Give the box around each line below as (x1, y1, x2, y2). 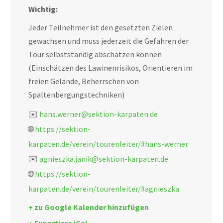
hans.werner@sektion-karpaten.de (39, 109, 158, 119)
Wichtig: (28, 4, 58, 14)
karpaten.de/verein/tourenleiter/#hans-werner (28, 139, 189, 149)
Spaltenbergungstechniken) (28, 90, 125, 100)
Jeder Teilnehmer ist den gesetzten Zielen (28, 22, 173, 32)
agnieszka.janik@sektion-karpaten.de (39, 154, 169, 164)
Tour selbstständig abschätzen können (28, 49, 162, 59)
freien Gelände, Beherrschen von (28, 76, 139, 86)
